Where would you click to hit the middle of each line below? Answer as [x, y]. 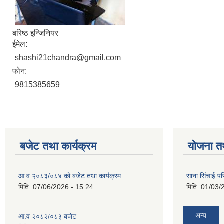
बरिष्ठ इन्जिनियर [35, 33]
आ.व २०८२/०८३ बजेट [47, 216]
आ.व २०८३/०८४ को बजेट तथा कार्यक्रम [70, 176]
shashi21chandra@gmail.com [68, 58]
